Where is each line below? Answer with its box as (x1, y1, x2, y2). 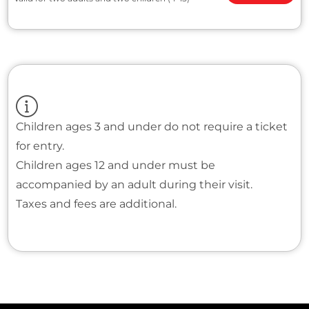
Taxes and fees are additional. (15, 197, 177, 210)
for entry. (15, 139, 64, 152)
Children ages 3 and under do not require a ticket (15, 120, 288, 133)
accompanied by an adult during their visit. (15, 178, 252, 191)
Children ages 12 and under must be (15, 159, 215, 172)
